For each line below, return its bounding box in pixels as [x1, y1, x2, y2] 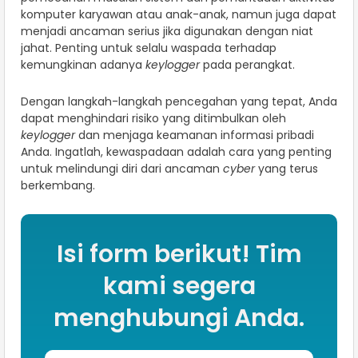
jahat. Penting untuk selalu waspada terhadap [21, 40, 276, 57]
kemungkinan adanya [21, 57, 145, 74]
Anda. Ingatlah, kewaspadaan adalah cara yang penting [21, 144, 332, 161]
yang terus [255, 161, 318, 177]
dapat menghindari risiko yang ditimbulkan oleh [21, 110, 286, 127]
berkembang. [21, 177, 95, 194]
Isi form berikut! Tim [56, 237, 302, 272]
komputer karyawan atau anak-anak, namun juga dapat [21, 6, 336, 23]
